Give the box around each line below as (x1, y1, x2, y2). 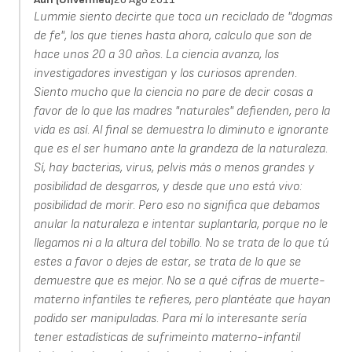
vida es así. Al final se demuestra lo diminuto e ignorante (33, 122, 328, 137)
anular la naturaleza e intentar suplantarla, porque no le (33, 216, 328, 232)
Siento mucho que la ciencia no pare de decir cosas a (33, 84, 313, 100)
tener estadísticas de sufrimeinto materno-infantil (33, 329, 300, 345)
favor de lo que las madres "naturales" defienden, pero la (33, 103, 330, 119)
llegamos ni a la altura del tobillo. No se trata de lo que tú (33, 235, 329, 251)
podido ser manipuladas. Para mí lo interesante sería (33, 310, 306, 326)
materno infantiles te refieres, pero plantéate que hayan (33, 291, 331, 307)
